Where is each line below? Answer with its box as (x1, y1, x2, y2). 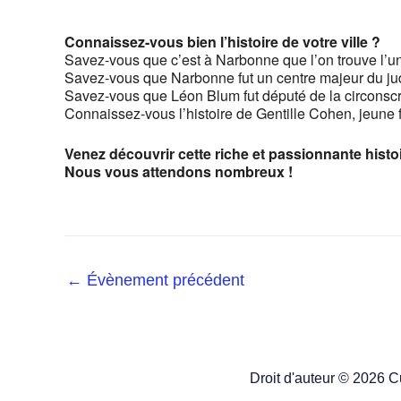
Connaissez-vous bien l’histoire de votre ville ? (64, 30, 380, 52)
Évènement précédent (82, 270, 244, 289)
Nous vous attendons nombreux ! (64, 160, 293, 182)
